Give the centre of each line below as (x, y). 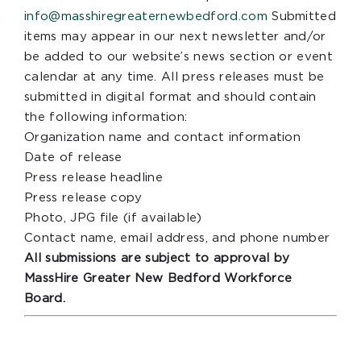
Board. (45, 299)
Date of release (73, 158)
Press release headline (94, 178)
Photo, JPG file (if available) (113, 218)
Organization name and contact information (163, 138)
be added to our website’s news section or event (179, 57)
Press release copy (83, 198)
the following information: (106, 118)
